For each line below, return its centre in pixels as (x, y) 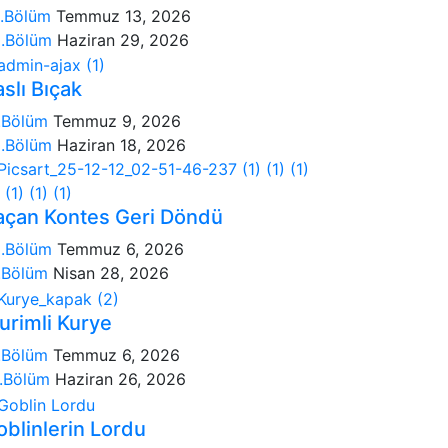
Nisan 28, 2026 (111, 273)
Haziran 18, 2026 (121, 145)
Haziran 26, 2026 (120, 379)
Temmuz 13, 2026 (123, 15)
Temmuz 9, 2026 (117, 121)
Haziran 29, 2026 (123, 39)
